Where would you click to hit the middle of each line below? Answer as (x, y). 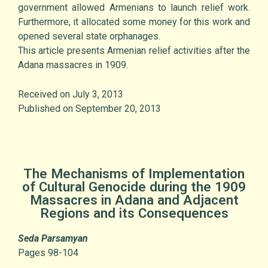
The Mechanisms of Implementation (134, 174)
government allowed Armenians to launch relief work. (134, 8)
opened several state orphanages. (89, 36)
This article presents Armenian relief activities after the (134, 51)
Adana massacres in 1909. (73, 65)
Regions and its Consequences (134, 213)
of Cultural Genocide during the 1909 (134, 187)
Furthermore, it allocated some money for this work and (134, 22)
